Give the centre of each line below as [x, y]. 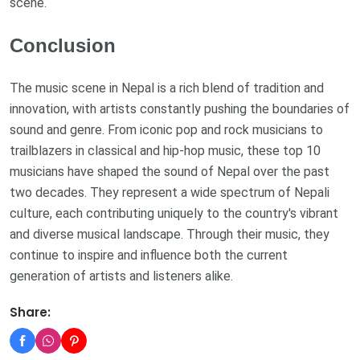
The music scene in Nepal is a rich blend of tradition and [167, 88]
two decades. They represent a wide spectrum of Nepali [170, 192]
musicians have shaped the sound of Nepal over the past [170, 171]
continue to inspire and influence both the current [149, 255]
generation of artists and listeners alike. [121, 276]
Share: [30, 312]
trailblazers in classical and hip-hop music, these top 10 [165, 150]
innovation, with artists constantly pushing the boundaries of [180, 108]
